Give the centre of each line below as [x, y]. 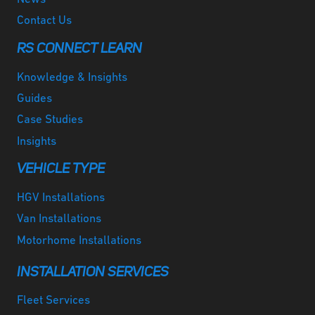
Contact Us [44, 21]
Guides [34, 98]
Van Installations [59, 219]
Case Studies [50, 120]
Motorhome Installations [79, 240]
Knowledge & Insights [72, 77]
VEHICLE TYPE [61, 170]
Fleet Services [53, 301]
